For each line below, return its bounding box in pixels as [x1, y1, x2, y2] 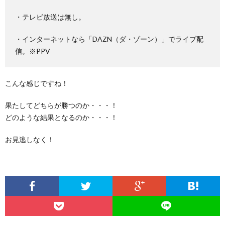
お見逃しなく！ [5, 135, 54, 144]
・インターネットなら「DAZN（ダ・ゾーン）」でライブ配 [15, 35, 203, 43]
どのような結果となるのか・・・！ [5, 113, 118, 122]
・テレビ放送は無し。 [15, 13, 85, 21]
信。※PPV [15, 47, 50, 55]
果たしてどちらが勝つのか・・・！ [5, 101, 118, 109]
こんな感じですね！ [5, 79, 68, 87]
